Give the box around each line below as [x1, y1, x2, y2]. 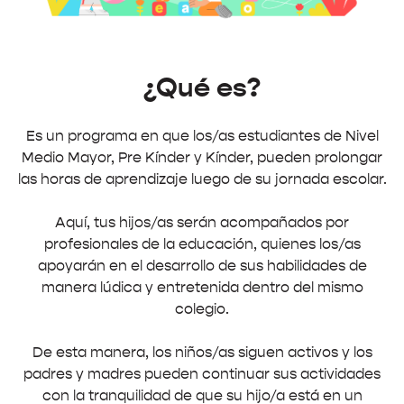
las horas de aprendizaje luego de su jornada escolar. [17, 170, 387, 188]
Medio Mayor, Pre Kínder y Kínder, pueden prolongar [22, 148, 382, 166]
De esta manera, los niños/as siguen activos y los [32, 343, 372, 361]
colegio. [175, 299, 229, 317]
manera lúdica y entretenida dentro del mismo [41, 278, 363, 296]
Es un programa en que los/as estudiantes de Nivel [25, 126, 379, 144]
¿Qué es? [143, 70, 261, 104]
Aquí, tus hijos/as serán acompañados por [55, 213, 349, 231]
